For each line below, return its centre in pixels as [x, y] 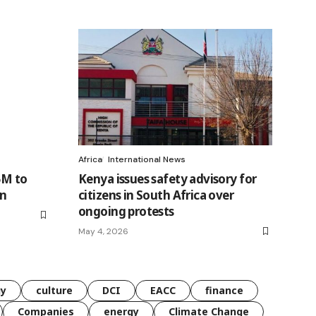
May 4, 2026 [103, 232]
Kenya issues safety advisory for [168, 179]
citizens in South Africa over [156, 195]
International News [147, 160]
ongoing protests [126, 212]
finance [224, 291]
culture [54, 291]
